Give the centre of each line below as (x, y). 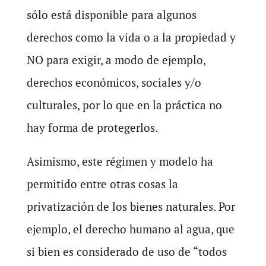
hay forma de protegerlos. (92, 127)
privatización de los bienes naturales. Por (131, 206)
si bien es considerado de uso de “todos (126, 251)
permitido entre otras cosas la (102, 184)
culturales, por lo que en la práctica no (124, 105)
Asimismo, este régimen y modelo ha (120, 161)
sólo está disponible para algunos (111, 15)
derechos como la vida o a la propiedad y (131, 37)
